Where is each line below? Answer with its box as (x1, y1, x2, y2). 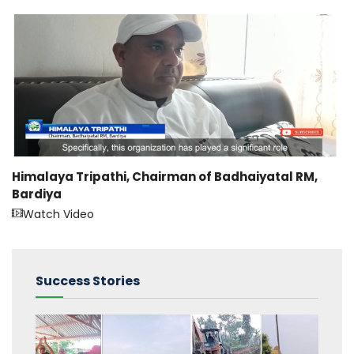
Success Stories (36, 272, 140, 291)
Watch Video (23, 206, 94, 223)
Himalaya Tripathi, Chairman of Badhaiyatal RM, (12, 168, 318, 186)
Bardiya (12, 186, 62, 203)
